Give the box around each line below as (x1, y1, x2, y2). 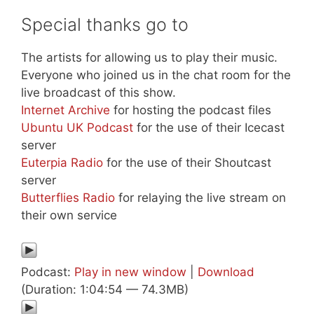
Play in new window (74, 265, 186, 280)
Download (198, 265, 254, 280)
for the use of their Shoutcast (103, 155, 271, 170)
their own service (21, 207, 117, 222)
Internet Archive (21, 102, 110, 117)
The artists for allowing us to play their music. (21, 50, 278, 64)
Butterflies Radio (21, 190, 115, 205)
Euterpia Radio (21, 155, 103, 170)
